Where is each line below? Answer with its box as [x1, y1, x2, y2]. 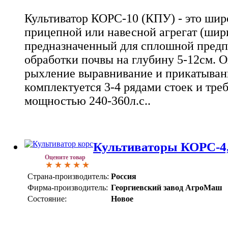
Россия [111, 172, 136, 181]
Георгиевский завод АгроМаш [111, 183, 222, 192]
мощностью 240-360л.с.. [24, 94, 151, 107]
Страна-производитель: [27, 172, 109, 181]
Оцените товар [45, 153, 85, 161]
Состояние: [27, 194, 67, 203]
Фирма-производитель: [27, 183, 108, 192]
